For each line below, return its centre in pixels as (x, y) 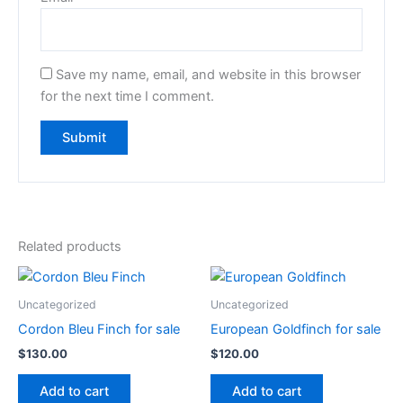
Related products (70, 246)
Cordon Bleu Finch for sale (99, 329)
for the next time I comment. (128, 97)
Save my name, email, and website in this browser (209, 75)
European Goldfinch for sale (296, 329)
